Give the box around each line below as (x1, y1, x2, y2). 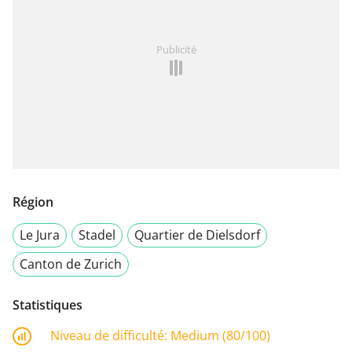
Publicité (156, 42, 196, 57)
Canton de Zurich (20, 255, 122, 273)
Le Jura (20, 225, 60, 244)
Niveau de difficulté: (50, 326, 170, 344)
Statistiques (13, 295, 82, 313)
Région (13, 192, 53, 211)
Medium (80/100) (170, 326, 270, 344)
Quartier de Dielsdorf (134, 225, 260, 244)
